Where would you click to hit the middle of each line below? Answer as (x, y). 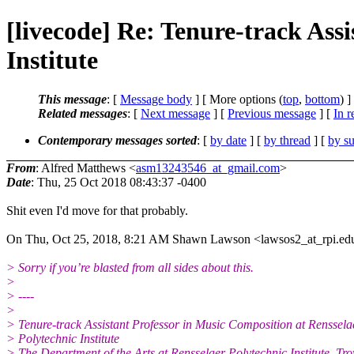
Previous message (272, 113)
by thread (287, 140)
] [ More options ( (237, 99)
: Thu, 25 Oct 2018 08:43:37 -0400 (119, 182)
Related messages (83, 113)
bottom (322, 99)
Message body (156, 99)
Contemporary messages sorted (117, 140)
